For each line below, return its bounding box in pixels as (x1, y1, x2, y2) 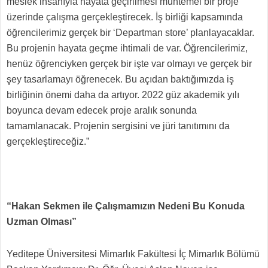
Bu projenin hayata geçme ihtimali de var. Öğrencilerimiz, (7, 43, 248, 53)
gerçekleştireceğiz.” (7, 136, 92, 147)
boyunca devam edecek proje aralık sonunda (7, 105, 197, 115)
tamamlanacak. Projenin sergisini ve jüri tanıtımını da (7, 121, 230, 131)
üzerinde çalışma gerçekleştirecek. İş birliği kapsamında (7, 12, 243, 22)
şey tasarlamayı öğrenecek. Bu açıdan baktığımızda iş (7, 74, 234, 84)
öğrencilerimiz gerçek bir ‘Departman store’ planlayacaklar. (7, 28, 254, 38)
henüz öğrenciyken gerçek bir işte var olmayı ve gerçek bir (7, 59, 252, 69)
